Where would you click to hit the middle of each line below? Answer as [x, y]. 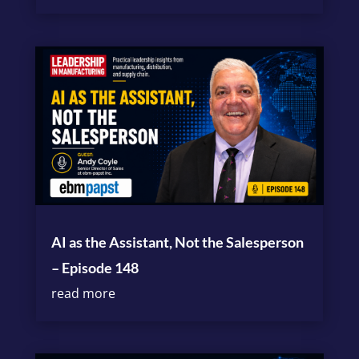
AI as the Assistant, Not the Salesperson [177, 242]
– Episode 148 [95, 267]
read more [83, 293]
